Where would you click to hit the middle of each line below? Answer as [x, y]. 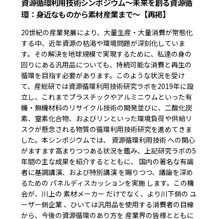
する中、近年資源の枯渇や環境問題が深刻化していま [103, 43]
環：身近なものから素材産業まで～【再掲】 [96, 14]
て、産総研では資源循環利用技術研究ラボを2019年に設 [108, 86]
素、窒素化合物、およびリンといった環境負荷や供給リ [107, 118]
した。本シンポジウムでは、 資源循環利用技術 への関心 [108, 140]
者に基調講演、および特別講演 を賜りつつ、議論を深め [107, 172]
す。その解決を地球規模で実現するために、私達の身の [107, 54]
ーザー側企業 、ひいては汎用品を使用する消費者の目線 [108, 204]
